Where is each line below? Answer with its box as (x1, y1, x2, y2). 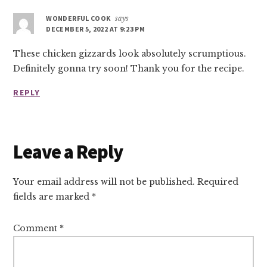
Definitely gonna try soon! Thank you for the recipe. (13, 63, 245, 74)
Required (197, 176, 239, 187)
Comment (13, 222, 60, 234)
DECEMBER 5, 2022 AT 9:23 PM (46, 24, 145, 33)
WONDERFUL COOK (46, 13, 111, 23)
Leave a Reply (13, 139, 123, 164)
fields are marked (13, 191, 92, 202)
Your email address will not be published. (13, 176, 195, 187)
